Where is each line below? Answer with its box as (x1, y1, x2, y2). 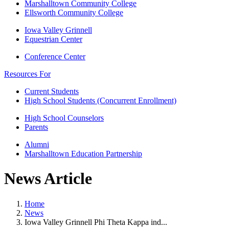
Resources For (4, 70, 51, 78)
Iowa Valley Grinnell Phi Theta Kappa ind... (25, 217, 167, 226)
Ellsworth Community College (25, 8, 123, 17)
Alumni (25, 140, 49, 149)
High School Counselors (25, 113, 104, 122)
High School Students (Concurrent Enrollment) (25, 96, 176, 105)
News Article (4, 169, 92, 188)
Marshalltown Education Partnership (25, 149, 142, 158)
